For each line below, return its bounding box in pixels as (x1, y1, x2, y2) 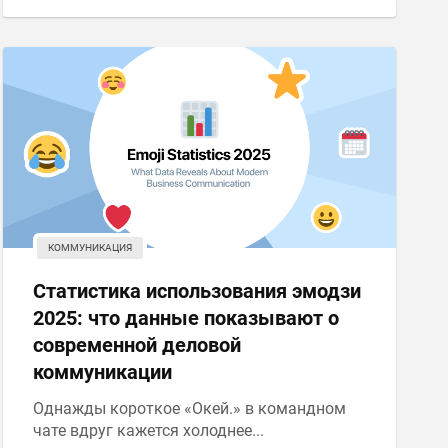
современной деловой (32, 333, 241, 357)
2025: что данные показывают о (32, 306, 339, 330)
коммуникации (32, 360, 172, 384)
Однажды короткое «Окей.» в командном (32, 399, 346, 418)
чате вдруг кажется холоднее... (32, 421, 264, 440)
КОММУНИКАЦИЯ (47, 242, 132, 253)
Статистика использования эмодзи (32, 279, 361, 303)
